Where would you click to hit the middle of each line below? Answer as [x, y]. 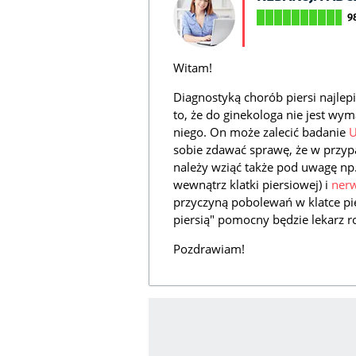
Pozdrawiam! [209, 249]
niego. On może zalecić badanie [261, 132]
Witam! [193, 68]
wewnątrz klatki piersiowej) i [252, 185]
